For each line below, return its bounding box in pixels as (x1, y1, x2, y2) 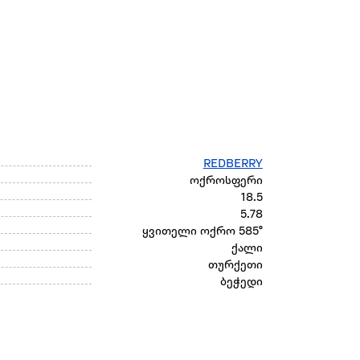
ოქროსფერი (189, 175, 263, 188)
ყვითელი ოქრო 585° (141, 226, 263, 239)
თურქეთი (207, 260, 263, 272)
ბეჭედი (219, 276, 263, 289)
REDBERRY (202, 158, 263, 171)
